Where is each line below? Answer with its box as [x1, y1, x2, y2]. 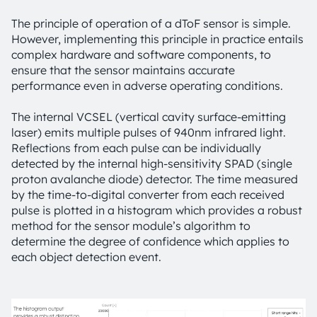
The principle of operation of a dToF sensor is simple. [11, 16, 291, 30]
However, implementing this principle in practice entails [11, 32, 304, 46]
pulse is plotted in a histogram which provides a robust [11, 203, 302, 217]
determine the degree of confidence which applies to [11, 234, 289, 248]
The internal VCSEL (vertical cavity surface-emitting [11, 110, 286, 124]
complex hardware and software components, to [11, 47, 271, 62]
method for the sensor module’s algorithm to [11, 219, 250, 233]
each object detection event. [11, 250, 161, 264]
